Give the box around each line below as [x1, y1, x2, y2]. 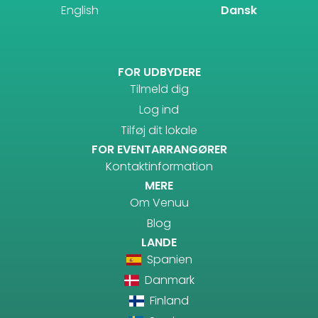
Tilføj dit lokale [121, 121, 197, 138]
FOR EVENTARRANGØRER [91, 141, 227, 158]
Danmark [141, 271, 194, 288]
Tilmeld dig [129, 80, 189, 97]
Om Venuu [129, 194, 189, 211]
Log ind [139, 101, 179, 118]
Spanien [143, 251, 192, 268]
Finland [147, 292, 190, 309]
